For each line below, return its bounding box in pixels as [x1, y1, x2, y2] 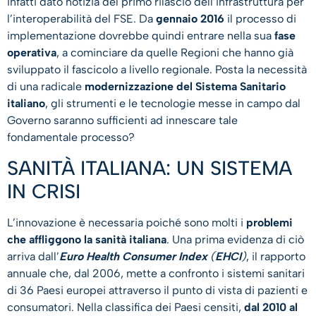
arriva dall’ [7, 249, 59, 263]
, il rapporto [246, 249, 305, 263]
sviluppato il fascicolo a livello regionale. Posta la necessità [7, 63, 307, 77]
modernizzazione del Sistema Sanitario [85, 80, 286, 94]
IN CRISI [7, 178, 80, 203]
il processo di [224, 12, 296, 26]
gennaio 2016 [156, 12, 224, 26]
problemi [246, 215, 293, 229]
